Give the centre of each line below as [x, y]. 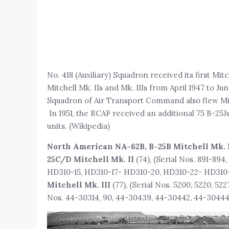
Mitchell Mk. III [78, 185]
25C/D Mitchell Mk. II [91, 159]
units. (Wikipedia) [78, 126]
